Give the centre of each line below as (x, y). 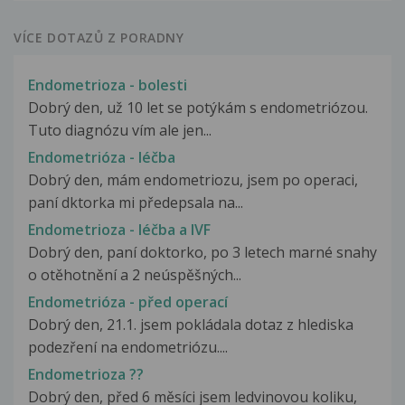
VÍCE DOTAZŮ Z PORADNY (99, 37)
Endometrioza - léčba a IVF (119, 230)
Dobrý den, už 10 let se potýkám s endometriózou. (198, 107)
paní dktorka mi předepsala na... (136, 202)
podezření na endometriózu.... (128, 348)
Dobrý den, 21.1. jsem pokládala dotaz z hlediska (191, 325)
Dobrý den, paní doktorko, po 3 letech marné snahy (202, 253)
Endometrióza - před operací (128, 302)
